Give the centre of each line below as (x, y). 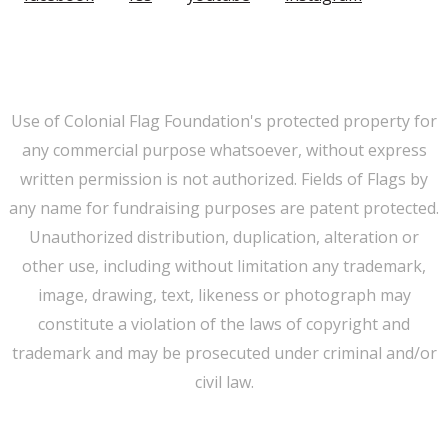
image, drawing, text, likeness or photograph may (224, 294)
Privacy (37, 58)
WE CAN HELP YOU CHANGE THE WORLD (224, 426)
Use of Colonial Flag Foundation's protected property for (224, 120)
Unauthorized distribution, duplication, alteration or (224, 236)
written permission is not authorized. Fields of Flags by (224, 178)
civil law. (224, 381)
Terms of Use (317, 36)
